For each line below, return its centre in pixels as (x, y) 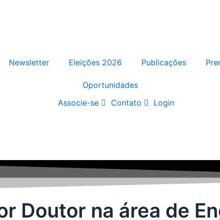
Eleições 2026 (95, 62)
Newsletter (29, 62)
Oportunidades (110, 85)
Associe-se (78, 103)
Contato (126, 103)
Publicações (164, 62)
